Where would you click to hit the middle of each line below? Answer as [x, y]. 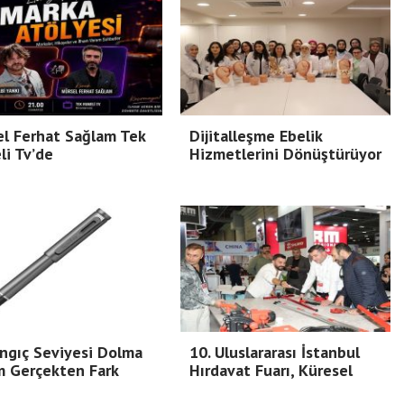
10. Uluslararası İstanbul [275, 353]
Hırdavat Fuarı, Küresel [271, 371]
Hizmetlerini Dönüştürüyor [285, 154]
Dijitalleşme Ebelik [256, 136]
